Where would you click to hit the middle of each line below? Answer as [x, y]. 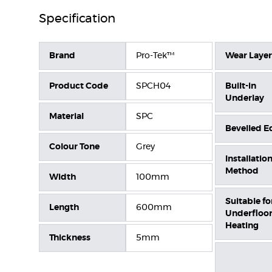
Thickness [70, 238]
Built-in [241, 86]
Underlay [245, 98]
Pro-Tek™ [155, 56]
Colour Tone [74, 147]
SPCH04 [153, 86]
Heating [242, 226]
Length [64, 208]
